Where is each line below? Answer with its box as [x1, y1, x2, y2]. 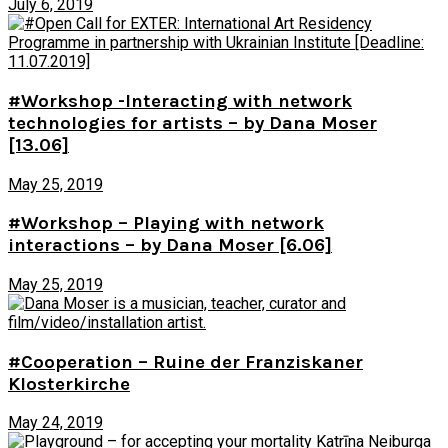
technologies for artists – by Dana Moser [8, 111, 377, 134]
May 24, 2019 [8, 413, 103, 433]
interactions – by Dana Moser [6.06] [8, 234, 332, 257]
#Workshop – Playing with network [8, 212, 324, 235]
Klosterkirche [8, 372, 130, 395]
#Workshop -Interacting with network [8, 89, 352, 112]
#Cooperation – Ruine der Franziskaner [8, 350, 363, 373]
